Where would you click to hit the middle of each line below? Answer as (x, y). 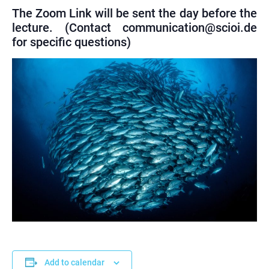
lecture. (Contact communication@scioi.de (134, 28)
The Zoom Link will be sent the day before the (134, 13)
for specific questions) (71, 42)
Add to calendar (74, 262)
